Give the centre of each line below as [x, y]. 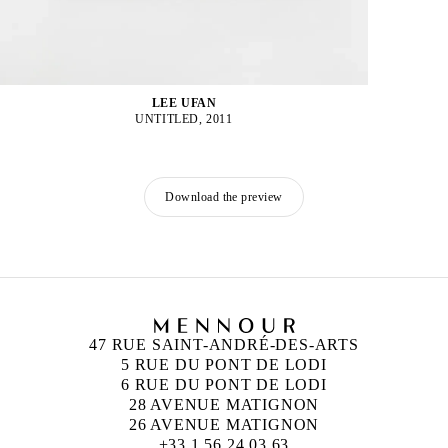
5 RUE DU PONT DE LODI [224, 365]
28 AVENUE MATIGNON [224, 405]
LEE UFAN [184, 103]
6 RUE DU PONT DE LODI [224, 385]
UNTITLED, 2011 [184, 119]
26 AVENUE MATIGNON [224, 425]
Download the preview [224, 197]
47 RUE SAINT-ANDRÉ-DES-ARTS [224, 345]
